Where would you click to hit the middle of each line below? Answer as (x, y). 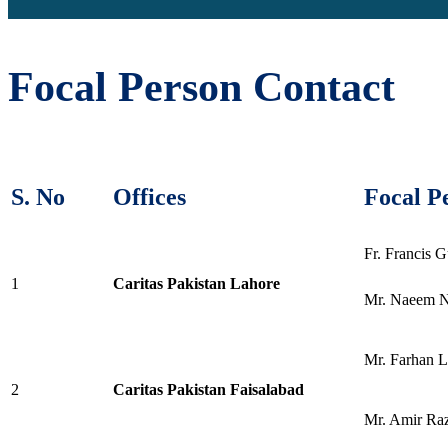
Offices (149, 197)
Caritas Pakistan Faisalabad (208, 389)
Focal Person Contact (201, 87)
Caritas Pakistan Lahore (196, 283)
